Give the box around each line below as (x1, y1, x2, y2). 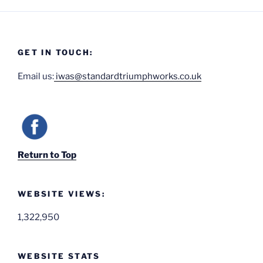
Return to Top (18, 149, 76, 160)
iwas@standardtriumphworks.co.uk (54, 70, 201, 82)
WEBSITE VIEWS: (18, 188, 106, 198)
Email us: (18, 70, 54, 82)
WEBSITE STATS (18, 251, 100, 261)
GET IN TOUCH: (18, 48, 93, 58)
